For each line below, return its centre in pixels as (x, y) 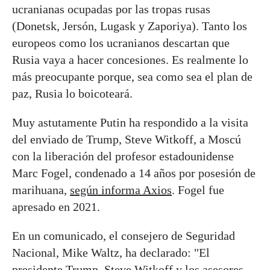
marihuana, (41, 190)
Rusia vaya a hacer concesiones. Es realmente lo (130, 60)
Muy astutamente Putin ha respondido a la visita (130, 123)
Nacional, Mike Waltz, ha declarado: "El (111, 253)
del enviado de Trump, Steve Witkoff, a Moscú (127, 140)
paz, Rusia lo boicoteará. (72, 94)
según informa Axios (121, 190)
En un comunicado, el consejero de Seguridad (124, 236)
